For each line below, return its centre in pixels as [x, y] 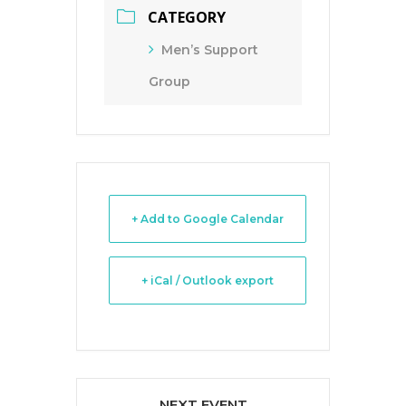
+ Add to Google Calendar [208, 219]
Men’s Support [210, 50]
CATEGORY [187, 17]
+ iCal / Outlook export [208, 280]
